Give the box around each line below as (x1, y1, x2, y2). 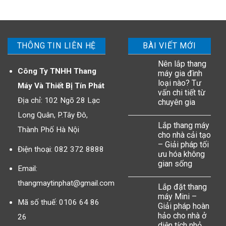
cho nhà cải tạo (158, 130, 211, 140)
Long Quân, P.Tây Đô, (17, 110, 88, 120)
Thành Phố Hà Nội (17, 125, 79, 135)
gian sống (158, 159, 192, 169)
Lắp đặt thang (158, 182, 207, 192)
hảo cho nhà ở (158, 211, 206, 221)
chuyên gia (158, 97, 195, 107)
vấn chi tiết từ (158, 88, 205, 98)
